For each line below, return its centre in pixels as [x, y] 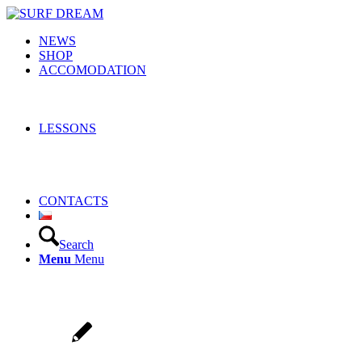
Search [76, 244]
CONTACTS [74, 201]
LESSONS [67, 128]
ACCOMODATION [93, 70]
